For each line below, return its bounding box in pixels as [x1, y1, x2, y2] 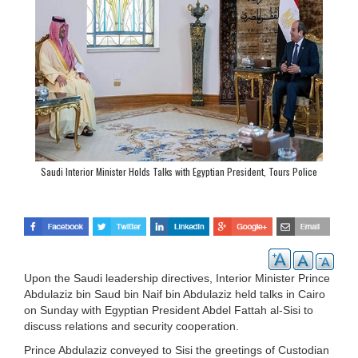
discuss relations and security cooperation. [24, 319, 239, 332]
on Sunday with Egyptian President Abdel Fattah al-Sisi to [24, 303, 313, 316]
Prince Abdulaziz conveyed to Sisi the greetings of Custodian [24, 343, 329, 356]
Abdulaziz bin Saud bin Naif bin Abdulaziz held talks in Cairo [24, 287, 325, 300]
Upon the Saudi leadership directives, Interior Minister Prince [24, 271, 330, 284]
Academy [161, 183, 197, 197]
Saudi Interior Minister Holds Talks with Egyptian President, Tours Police [41, 165, 317, 178]
